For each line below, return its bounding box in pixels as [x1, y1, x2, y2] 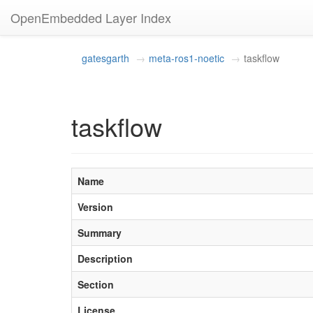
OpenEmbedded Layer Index [10, 8, 171, 27]
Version [78, 200, 113, 214]
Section [78, 277, 114, 291]
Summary [78, 226, 122, 240]
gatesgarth [82, 51, 129, 65]
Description [78, 252, 133, 265]
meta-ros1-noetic [149, 51, 224, 65]
